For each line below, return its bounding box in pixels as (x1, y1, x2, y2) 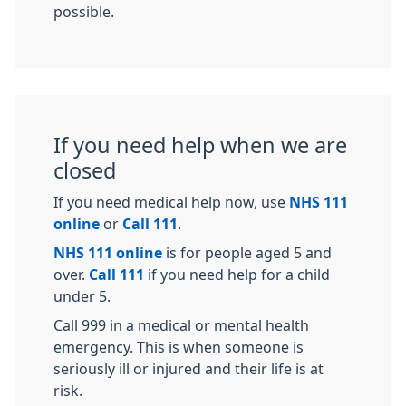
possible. (53, 5, 114, 20)
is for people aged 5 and (162, 246, 332, 261)
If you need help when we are (53, 135, 347, 157)
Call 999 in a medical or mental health (53, 318, 309, 333)
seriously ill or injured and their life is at (53, 362, 324, 377)
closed (53, 160, 116, 182)
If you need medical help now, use (53, 195, 289, 210)
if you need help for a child (144, 267, 330, 283)
